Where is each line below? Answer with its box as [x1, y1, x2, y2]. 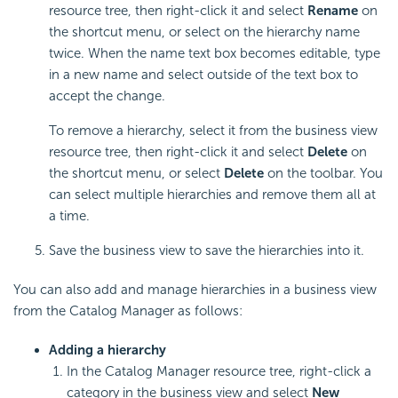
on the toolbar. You [264, 164, 383, 181]
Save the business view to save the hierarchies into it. [49, 242, 364, 259]
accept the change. [49, 87, 165, 104]
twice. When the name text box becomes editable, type [49, 44, 380, 61]
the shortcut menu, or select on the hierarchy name [49, 23, 360, 40]
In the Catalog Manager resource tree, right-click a [67, 362, 371, 379]
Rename [307, 2, 358, 19]
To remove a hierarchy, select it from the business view [49, 122, 378, 139]
